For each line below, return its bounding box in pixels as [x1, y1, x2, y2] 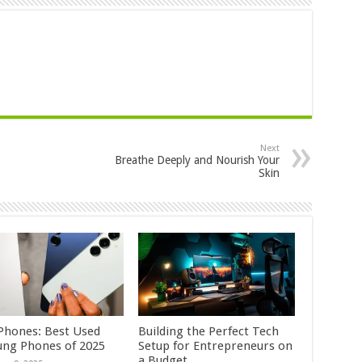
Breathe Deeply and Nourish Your [114, 153, 280, 166]
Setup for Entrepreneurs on [138, 339, 293, 354]
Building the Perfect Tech [138, 324, 280, 339]
